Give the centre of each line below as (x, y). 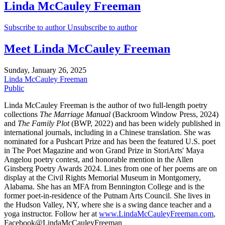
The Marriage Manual (75, 114)
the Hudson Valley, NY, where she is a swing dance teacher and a (108, 204)
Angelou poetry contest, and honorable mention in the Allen (99, 159)
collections (22, 114)
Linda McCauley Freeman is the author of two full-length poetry (106, 105)
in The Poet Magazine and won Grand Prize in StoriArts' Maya (104, 150)
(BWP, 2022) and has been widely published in (145, 123)
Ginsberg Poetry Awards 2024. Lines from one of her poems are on (110, 168)
